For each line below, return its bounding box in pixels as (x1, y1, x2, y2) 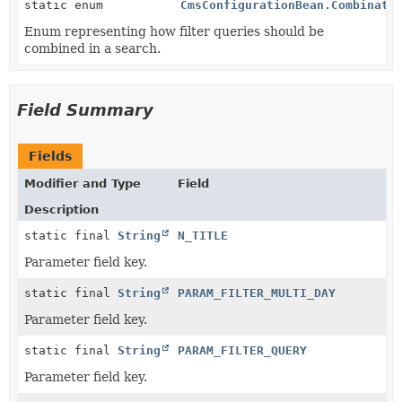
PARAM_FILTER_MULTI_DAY (178, 285, 336, 300)
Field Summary (17, 100, 153, 119)
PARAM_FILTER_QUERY (178, 343, 307, 357)
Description (24, 202, 99, 216)
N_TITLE (178, 228, 228, 242)
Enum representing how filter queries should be (24, 23, 324, 39)
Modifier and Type (24, 176, 141, 190)
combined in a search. (24, 40, 161, 56)
